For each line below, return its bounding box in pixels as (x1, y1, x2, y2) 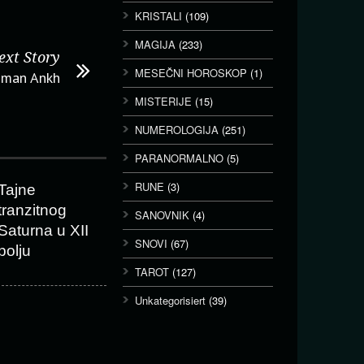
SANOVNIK (135, 207, 189, 223)
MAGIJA (135, 37, 175, 52)
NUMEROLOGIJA (135, 122, 219, 137)
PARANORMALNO (135, 150, 223, 166)
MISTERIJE (135, 93, 192, 109)
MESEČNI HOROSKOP (135, 65, 247, 80)
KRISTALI (135, 8, 182, 24)
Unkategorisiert (135, 292, 206, 308)
